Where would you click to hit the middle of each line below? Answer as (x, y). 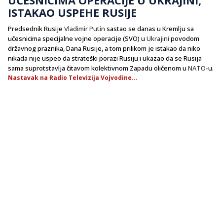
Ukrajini (158, 38)
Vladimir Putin (85, 28)
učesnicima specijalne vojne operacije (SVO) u (77, 38)
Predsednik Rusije (36, 28)
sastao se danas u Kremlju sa (149, 28)
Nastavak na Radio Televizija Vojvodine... (73, 77)
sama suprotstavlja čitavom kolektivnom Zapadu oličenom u (98, 68)
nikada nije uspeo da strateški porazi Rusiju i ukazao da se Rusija (105, 58)
